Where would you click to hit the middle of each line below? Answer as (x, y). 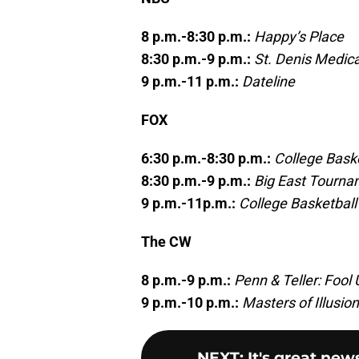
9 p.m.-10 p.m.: (192, 303)
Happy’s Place (299, 37)
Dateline (268, 82)
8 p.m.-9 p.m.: (188, 280)
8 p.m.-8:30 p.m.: (198, 37)
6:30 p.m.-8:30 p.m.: (208, 159)
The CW (166, 242)
